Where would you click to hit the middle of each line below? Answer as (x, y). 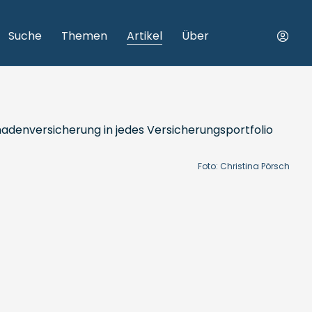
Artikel (145, 36)
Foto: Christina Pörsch (244, 166)
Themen (84, 36)
